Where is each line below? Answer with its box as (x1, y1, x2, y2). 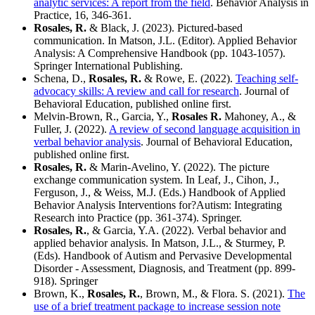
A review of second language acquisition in (109, 123, 300, 136)
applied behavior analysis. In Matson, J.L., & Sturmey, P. (34, 237, 285, 250)
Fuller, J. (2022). (34, 123, 109, 136)
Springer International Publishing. (34, 60, 186, 72)
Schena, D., (34, 72, 89, 85)
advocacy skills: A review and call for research (34, 85, 239, 98)
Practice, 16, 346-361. (34, 9, 131, 22)
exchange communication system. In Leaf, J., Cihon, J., (34, 174, 279, 186)
